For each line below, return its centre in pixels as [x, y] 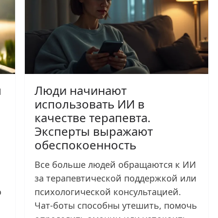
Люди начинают [81, 90]
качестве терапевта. [93, 117]
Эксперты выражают [94, 131]
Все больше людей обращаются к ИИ [116, 164]
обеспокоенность [86, 145]
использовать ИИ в [90, 104]
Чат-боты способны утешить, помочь [116, 205]
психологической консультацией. [108, 191]
